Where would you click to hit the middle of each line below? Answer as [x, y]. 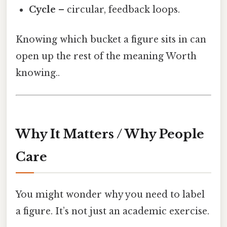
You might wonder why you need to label [110, 195]
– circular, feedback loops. [118, 9]
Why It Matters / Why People [110, 134]
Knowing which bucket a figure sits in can [111, 39]
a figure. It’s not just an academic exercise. [112, 212]
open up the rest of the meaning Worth [106, 56]
